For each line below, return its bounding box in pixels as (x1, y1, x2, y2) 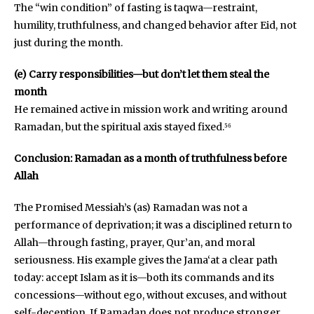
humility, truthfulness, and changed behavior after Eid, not (14, 18, 296, 32)
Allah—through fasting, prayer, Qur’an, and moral (14, 235, 255, 249)
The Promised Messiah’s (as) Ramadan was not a (14, 200, 247, 214)
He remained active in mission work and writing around (14, 102, 287, 116)
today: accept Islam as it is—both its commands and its (14, 271, 274, 284)
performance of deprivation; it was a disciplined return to (14, 218, 292, 231)
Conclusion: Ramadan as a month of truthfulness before (14, 151, 287, 165)
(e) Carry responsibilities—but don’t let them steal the (14, 67, 269, 81)
